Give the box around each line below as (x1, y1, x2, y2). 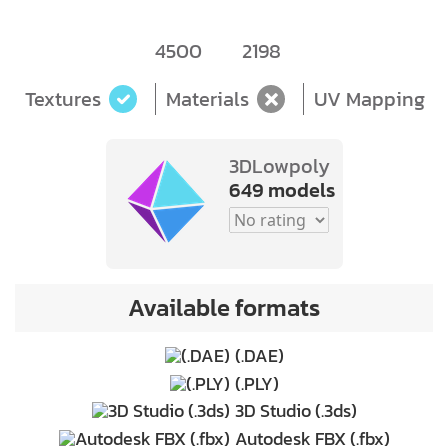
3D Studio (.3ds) (234, 397, 357, 425)
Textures (25, 84, 101, 114)
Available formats (128, 290, 320, 325)
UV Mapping (314, 84, 425, 114)
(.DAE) (234, 342, 284, 369)
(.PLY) (234, 369, 279, 397)
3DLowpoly (228, 151, 330, 181)
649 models (228, 175, 335, 205)
